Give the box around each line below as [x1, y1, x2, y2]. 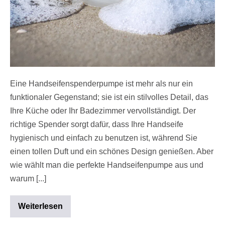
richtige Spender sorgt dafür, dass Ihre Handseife [10, 120, 183, 129]
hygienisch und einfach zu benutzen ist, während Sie [10, 133, 197, 142]
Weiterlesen [18, 201, 63, 210]
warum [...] [10, 174, 46, 183]
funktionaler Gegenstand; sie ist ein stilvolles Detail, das [10, 92, 208, 101]
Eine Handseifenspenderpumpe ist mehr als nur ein [10, 79, 193, 88]
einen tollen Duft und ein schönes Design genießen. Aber [10, 147, 213, 156]
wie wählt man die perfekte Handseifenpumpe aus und [10, 160, 203, 169]
